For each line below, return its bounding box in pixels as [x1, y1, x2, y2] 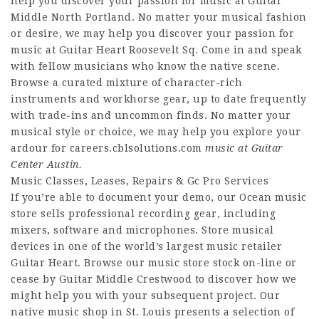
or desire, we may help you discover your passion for [11, 28, 294, 39]
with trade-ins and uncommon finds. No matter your [11, 110, 291, 121]
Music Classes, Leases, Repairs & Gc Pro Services [11, 175, 268, 187]
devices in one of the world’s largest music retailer [11, 241, 282, 252]
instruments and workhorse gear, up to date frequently [11, 93, 307, 105]
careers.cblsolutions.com [69, 142, 202, 154]
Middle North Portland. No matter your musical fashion [11, 11, 307, 23]
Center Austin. [11, 159, 82, 170]
